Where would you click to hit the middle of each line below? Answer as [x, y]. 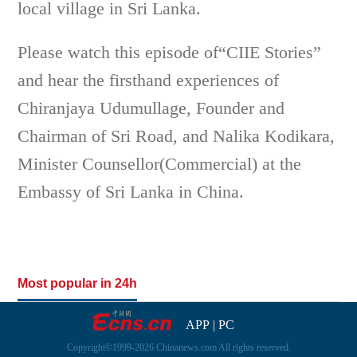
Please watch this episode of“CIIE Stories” [170, 52]
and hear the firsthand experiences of [149, 80]
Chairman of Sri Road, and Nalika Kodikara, [177, 135]
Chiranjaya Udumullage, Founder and [151, 108]
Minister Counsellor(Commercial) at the [160, 163]
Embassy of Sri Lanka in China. [131, 191]
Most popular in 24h [78, 283]
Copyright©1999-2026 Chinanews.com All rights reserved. [178, 347]
